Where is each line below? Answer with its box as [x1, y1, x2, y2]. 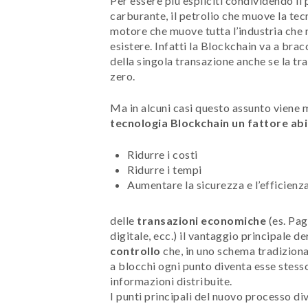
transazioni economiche [134, 213, 266, 227]
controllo [110, 243, 161, 257]
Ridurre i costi [127, 147, 198, 161]
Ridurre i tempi [127, 162, 202, 176]
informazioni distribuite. [110, 274, 232, 287]
